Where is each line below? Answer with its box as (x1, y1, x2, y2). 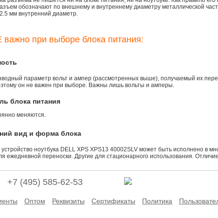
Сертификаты (91, 197, 135, 205)
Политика (142, 197, 172, 205)
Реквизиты (52, 197, 85, 205)
